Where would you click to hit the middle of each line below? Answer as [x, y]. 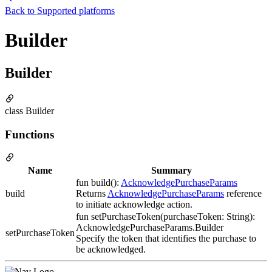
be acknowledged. [111, 250]
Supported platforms [76, 11]
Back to [21, 11]
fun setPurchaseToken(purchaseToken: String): [165, 217]
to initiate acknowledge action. [134, 205]
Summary [171, 171]
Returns [92, 194]
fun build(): [98, 183]
